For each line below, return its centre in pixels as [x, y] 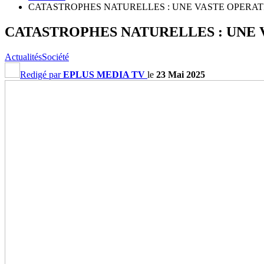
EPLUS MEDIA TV [104, 74]
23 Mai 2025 [181, 74]
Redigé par [42, 74]
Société [55, 57]
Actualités [23, 57]
